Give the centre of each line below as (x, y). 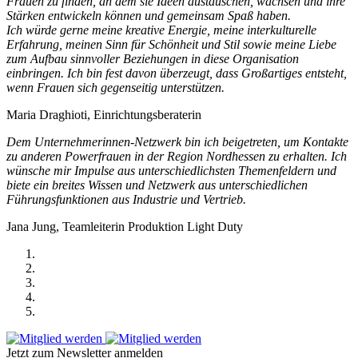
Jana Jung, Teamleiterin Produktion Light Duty (125, 227)
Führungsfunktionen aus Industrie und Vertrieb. (126, 200)
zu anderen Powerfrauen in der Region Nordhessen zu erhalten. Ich (177, 157)
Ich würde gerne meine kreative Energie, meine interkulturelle (161, 30)
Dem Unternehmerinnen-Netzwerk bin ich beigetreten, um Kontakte (177, 142)
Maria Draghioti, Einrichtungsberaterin (104, 115)
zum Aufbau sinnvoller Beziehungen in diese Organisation (153, 59)
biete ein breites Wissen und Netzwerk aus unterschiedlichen (157, 185)
